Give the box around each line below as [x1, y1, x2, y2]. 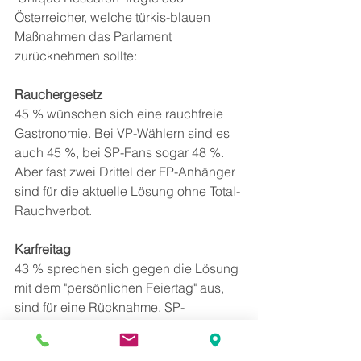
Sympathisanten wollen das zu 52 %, [15, 318, 229, 335]
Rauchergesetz [15, 86, 102, 103]
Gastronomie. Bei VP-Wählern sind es [15, 125, 233, 142]
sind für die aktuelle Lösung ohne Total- [15, 183, 240, 200]
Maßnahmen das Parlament [15, 28, 175, 45]
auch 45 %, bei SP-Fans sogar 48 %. [15, 144, 227, 161]
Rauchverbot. [15, 202, 92, 219]
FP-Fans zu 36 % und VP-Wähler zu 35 [15, 338, 239, 355]
